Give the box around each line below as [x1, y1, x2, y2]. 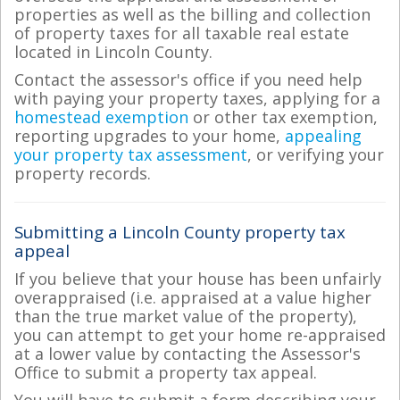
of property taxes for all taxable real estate [14, 21, 349, 44]
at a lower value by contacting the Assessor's [14, 342, 361, 364]
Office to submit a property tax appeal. [14, 361, 317, 383]
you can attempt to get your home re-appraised [14, 323, 386, 346]
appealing [285, 125, 362, 146]
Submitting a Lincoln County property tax [14, 221, 346, 243]
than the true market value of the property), [14, 304, 357, 327]
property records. [14, 162, 151, 184]
